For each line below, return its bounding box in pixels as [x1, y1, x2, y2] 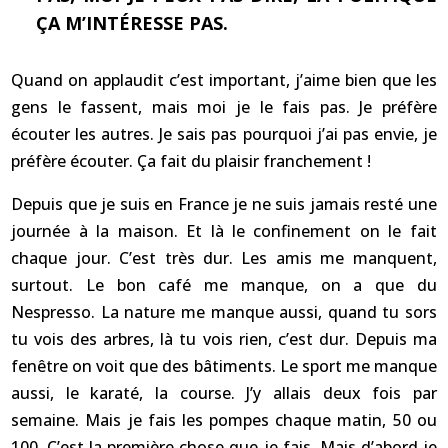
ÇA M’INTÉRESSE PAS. [36, 11, 229, 35]
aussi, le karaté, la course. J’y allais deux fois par [11, 382, 437, 404]
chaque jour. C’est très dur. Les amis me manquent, [11, 247, 437, 269]
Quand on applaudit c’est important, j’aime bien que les [11, 69, 437, 91]
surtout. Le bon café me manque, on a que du [11, 274, 437, 296]
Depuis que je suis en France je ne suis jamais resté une [11, 193, 437, 215]
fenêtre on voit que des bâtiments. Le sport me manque [11, 355, 437, 377]
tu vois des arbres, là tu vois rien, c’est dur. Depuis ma [11, 328, 437, 350]
